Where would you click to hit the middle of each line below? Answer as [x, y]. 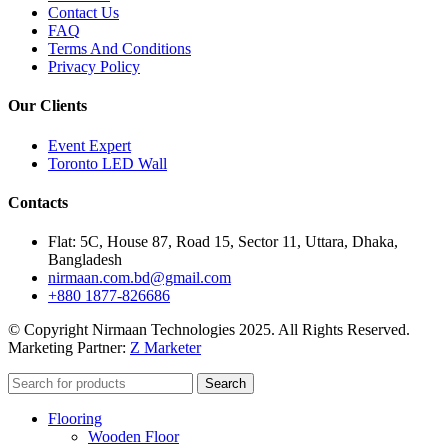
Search [225, 384]
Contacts [38, 202]
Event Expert [89, 145]
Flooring [75, 419]
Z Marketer [165, 348]
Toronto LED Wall [107, 163]
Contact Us [83, 13]
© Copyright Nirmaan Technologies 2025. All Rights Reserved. [211, 330]
